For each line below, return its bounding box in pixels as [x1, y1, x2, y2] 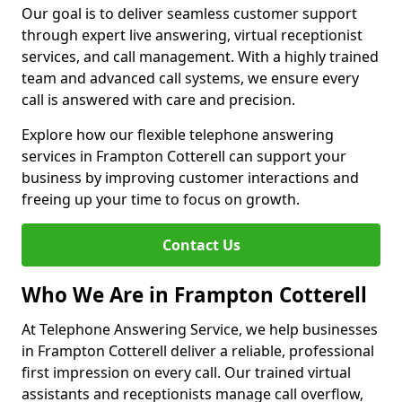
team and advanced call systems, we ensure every [22, 68, 359, 88]
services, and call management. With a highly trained [22, 47, 379, 66]
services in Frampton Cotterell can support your [22, 146, 346, 166]
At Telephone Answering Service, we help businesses [22, 319, 378, 339]
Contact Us [162, 235, 240, 255]
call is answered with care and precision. [22, 90, 295, 109]
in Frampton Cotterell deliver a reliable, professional [22, 341, 374, 361]
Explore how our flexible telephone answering [22, 125, 334, 144]
